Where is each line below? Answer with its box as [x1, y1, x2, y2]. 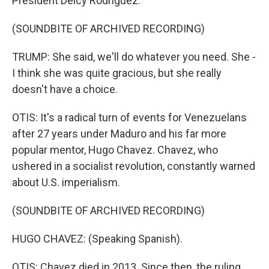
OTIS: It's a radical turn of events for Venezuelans [12, 111, 247, 124]
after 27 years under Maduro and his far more [12, 127, 226, 140]
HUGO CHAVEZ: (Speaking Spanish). [12, 232, 183, 245]
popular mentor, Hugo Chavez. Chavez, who [12, 144, 218, 156]
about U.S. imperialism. [12, 176, 120, 189]
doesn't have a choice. [12, 83, 118, 95]
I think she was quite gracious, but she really [12, 67, 222, 79]
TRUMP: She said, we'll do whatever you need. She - [12, 50, 256, 63]
